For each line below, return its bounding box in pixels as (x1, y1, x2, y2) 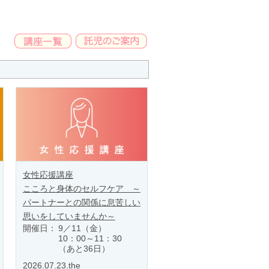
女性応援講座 (22, 170, 73, 180)
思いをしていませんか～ (22, 211, 115, 222)
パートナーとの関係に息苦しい (22, 198, 141, 208)
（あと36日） (58, 244, 110, 254)
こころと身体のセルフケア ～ (22, 184, 141, 194)
